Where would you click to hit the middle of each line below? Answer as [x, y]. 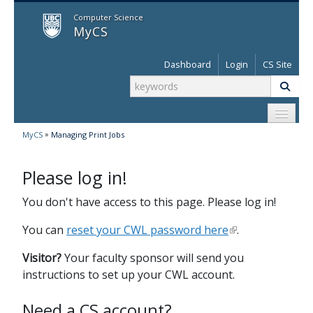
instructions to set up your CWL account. [129, 275]
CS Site [277, 64]
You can [44, 230]
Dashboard [188, 64]
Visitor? [42, 258]
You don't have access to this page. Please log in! [149, 202]
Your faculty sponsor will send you [153, 258]
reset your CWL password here [147, 230]
